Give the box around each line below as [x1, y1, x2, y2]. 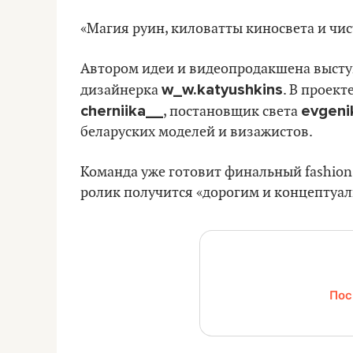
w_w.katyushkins [162, 80, 283, 99]
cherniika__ [80, 101, 163, 121]
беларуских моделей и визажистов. [80, 123, 313, 140]
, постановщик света [163, 102, 301, 120]
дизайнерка [80, 81, 162, 98]
